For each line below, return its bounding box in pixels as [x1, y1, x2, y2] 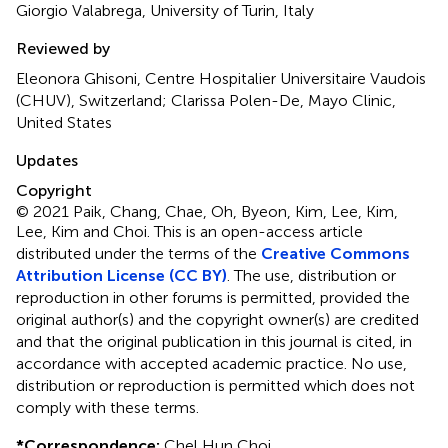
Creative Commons [261, 243, 410, 263]
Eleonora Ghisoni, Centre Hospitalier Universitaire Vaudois [16, 68, 426, 88]
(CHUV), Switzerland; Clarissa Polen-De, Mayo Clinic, [16, 90, 396, 110]
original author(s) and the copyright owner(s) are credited [16, 309, 419, 329]
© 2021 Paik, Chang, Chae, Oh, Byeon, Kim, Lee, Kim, [16, 201, 398, 221]
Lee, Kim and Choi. [16, 221, 154, 241]
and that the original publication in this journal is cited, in [16, 331, 412, 351]
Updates [16, 150, 78, 170]
